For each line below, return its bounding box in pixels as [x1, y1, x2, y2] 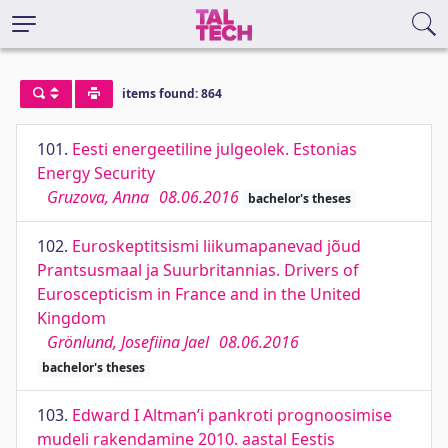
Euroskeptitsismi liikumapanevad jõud [72, 235, 361, 257]
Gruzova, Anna [47, 186, 149, 208]
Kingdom [37, 307, 106, 329]
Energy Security [37, 162, 155, 184]
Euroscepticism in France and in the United [37, 283, 361, 305]
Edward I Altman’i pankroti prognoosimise [72, 404, 392, 426]
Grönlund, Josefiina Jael [47, 331, 209, 353]
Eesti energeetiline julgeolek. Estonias [72, 138, 357, 160]
